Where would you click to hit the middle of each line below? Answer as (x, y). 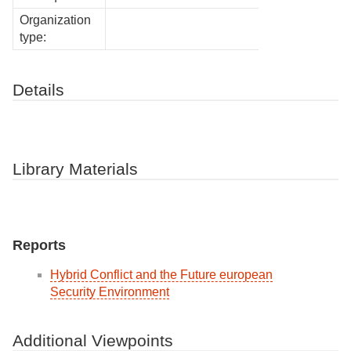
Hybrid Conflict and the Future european (161, 274)
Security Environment (110, 291)
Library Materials (75, 169)
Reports (39, 245)
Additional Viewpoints (93, 340)
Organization (55, 20)
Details (38, 90)
